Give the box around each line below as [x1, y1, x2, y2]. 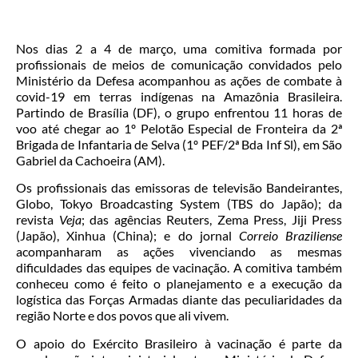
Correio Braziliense [238, 228, 343, 244]
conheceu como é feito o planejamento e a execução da [16, 276, 342, 292]
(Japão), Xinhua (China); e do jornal [16, 228, 239, 244]
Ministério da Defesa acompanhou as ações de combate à [16, 72, 342, 88]
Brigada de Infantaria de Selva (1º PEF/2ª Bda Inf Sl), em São [16, 136, 342, 152]
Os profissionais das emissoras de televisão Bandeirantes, [16, 180, 342, 196]
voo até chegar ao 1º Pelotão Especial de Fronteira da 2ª [16, 120, 342, 136]
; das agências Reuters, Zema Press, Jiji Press [81, 212, 342, 228]
